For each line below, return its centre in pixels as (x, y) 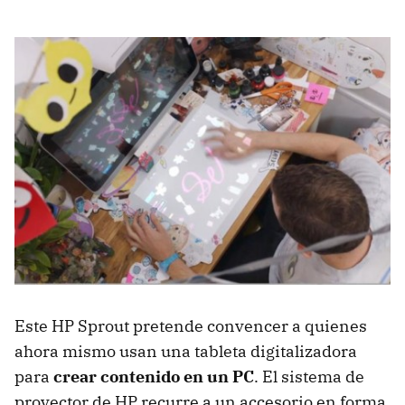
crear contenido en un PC (154, 377)
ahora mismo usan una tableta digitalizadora (186, 352)
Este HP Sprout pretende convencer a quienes (191, 326)
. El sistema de (309, 377)
